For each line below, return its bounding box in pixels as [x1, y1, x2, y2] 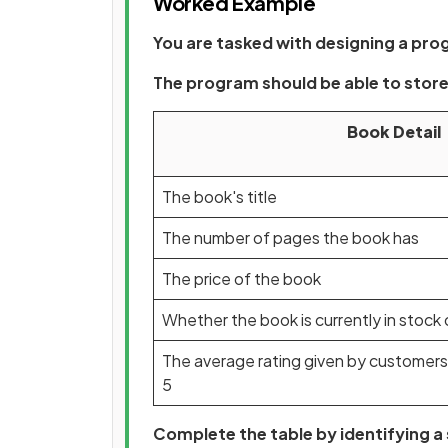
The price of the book [162, 268, 321, 289]
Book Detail [346, 121, 441, 142]
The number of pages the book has [162, 227, 419, 248]
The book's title [162, 186, 277, 207]
